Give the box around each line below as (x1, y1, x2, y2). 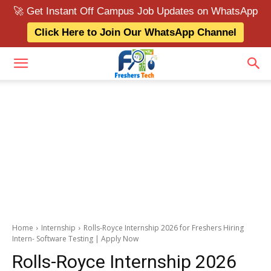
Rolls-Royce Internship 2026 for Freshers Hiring (83, 223, 244, 233)
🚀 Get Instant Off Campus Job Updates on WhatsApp (13, 5, 258, 17)
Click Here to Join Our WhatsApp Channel (34, 27, 237, 38)
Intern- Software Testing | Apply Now (12, 233, 139, 244)
